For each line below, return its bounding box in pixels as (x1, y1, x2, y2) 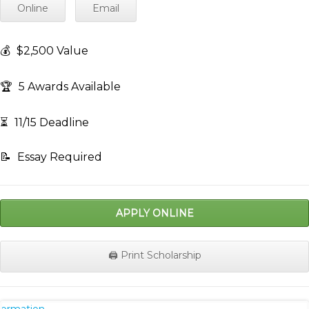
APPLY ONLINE (115, 207, 194, 220)
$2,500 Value (14, 44, 88, 58)
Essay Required (14, 150, 102, 164)
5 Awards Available (16, 80, 121, 94)
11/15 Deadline (12, 116, 89, 130)
